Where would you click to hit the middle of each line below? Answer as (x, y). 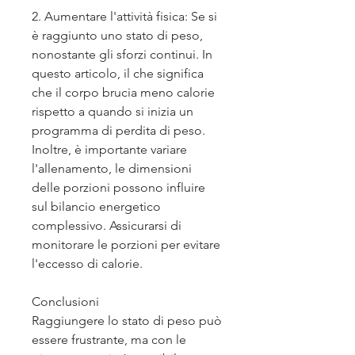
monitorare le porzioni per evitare (126, 245)
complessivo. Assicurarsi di (107, 226)
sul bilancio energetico (96, 207)
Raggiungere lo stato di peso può (127, 321)
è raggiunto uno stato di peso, (117, 36)
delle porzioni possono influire (118, 188)
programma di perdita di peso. (118, 131)
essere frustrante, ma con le (109, 340)
